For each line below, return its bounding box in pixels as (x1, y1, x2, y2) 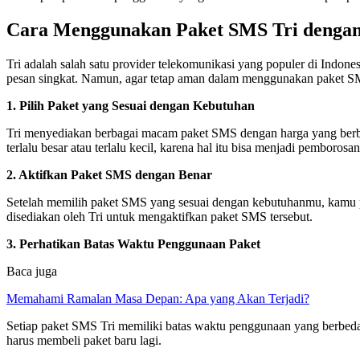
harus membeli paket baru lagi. (6, 333, 162, 347)
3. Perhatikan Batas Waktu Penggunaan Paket (6, 236, 260, 251)
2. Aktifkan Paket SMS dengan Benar (6, 167, 212, 182)
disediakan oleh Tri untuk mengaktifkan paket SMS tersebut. (6, 209, 313, 223)
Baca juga (6, 264, 57, 278)
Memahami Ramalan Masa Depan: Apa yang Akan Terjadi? (6, 291, 309, 305)
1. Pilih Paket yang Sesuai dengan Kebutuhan (6, 98, 255, 112)
